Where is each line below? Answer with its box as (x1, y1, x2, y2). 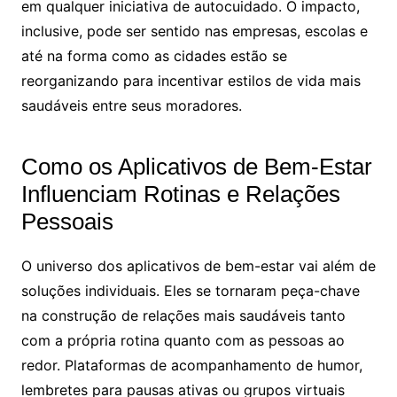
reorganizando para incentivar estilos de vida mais (20, 71, 361, 90)
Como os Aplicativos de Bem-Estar (20, 152, 372, 180)
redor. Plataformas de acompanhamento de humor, (20, 355, 362, 374)
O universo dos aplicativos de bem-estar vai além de (20, 256, 376, 275)
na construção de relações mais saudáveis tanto (20, 306, 346, 324)
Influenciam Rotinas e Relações (20, 180, 340, 207)
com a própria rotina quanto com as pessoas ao (20, 331, 345, 349)
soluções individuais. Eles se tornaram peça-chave (20, 281, 360, 300)
